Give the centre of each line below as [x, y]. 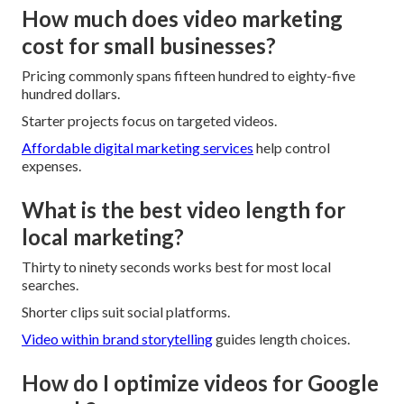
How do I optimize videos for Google [200, 382]
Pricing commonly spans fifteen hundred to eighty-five [188, 75]
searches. [50, 284]
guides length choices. [281, 338]
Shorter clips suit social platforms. [126, 311]
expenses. [51, 165]
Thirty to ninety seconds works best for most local [176, 266]
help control [292, 147]
